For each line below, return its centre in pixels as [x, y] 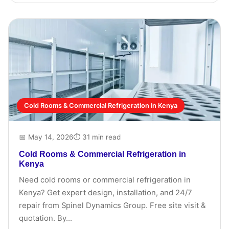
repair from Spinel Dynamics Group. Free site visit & [112, 205]
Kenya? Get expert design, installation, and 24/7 [106, 193]
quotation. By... [45, 218]
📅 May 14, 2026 [46, 137]
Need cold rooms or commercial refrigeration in [105, 180]
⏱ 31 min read [97, 137]
